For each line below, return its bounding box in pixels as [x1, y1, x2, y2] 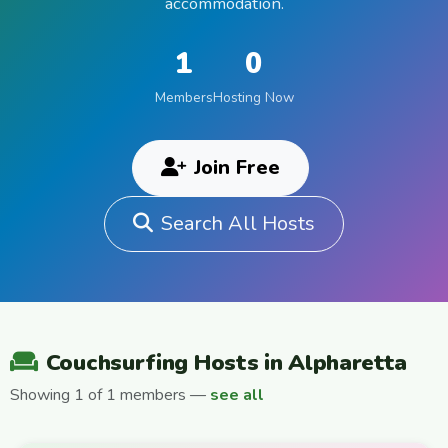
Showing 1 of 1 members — [10, 383, 210, 406]
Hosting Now [212, 88, 294, 108]
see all [210, 383, 264, 406]
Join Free [193, 154, 280, 182]
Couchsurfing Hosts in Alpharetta [45, 347, 408, 379]
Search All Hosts [161, 210, 315, 238]
